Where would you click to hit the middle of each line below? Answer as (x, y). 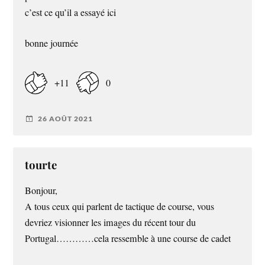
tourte (41, 164)
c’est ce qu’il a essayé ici (71, 13)
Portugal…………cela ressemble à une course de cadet (128, 238)
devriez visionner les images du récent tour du (111, 222)
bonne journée (52, 43)
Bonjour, (41, 190)
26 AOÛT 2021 (66, 119)
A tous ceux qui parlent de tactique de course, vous (120, 206)
